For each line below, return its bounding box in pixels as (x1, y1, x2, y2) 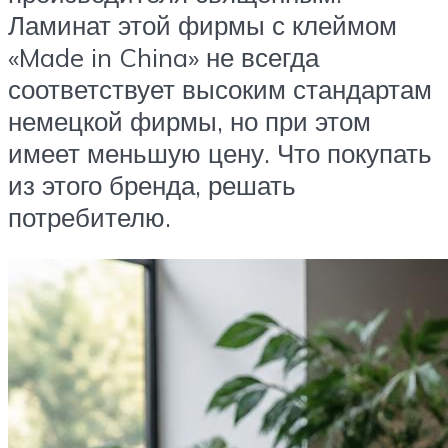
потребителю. (8, 200, 171, 233)
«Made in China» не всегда (8, 40, 319, 73)
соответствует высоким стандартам (8, 72, 432, 105)
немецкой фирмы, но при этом (8, 104, 371, 137)
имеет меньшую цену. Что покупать (8, 136, 432, 169)
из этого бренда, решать (8, 168, 296, 201)
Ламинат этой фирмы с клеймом (8, 8, 397, 41)
